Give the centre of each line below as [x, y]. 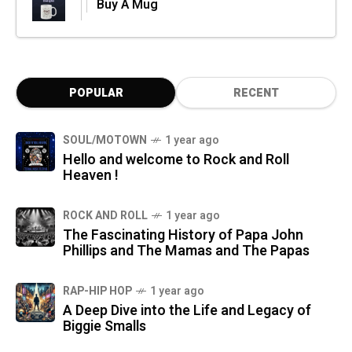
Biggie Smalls [104, 327]
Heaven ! [91, 176]
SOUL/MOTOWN [105, 141]
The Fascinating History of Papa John [183, 236]
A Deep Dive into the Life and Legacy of [187, 311]
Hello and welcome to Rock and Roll [176, 160]
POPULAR [96, 93]
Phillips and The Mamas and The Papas [186, 251]
